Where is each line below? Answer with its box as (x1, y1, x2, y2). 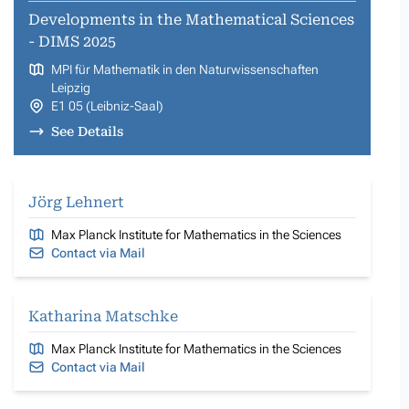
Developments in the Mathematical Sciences (28, 10, 354, 28)
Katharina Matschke (28, 307, 178, 325)
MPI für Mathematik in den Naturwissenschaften (50, 61, 319, 77)
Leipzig (50, 79, 90, 95)
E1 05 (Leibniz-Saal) (50, 98, 163, 113)
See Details (50, 123, 123, 139)
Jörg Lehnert (28, 193, 124, 211)
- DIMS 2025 (28, 32, 116, 50)
